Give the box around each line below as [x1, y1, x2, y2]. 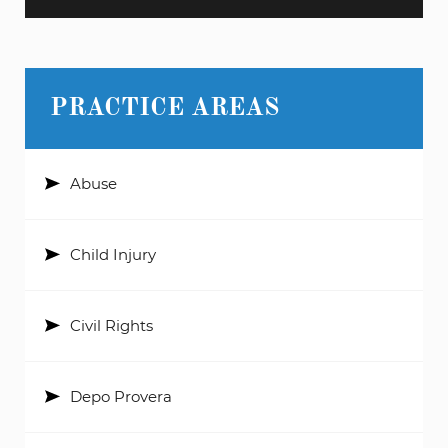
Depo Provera [70, 386, 172, 406]
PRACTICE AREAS [50, 95, 280, 121]
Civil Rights [70, 315, 153, 335]
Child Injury [70, 244, 156, 264]
